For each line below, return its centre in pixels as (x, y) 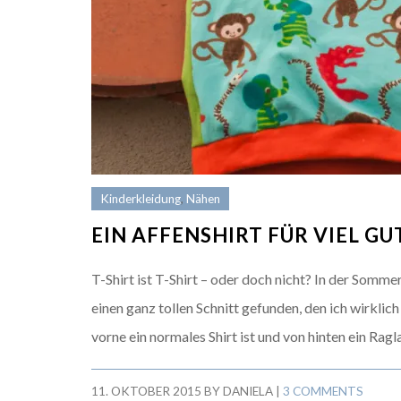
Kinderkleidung (141, 199)
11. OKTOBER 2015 (146, 391)
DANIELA (248, 391)
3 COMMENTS (323, 391)
